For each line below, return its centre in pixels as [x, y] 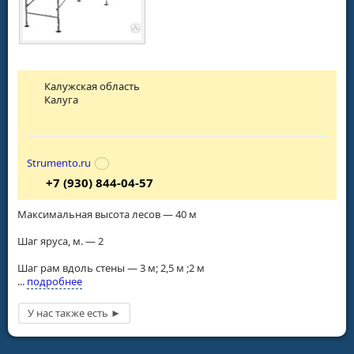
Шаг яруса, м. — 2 [60, 241]
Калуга [62, 100]
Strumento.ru [59, 162]
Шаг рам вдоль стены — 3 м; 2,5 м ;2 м [111, 267]
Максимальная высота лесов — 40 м [107, 214]
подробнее [55, 281]
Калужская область [92, 86]
